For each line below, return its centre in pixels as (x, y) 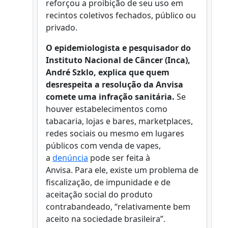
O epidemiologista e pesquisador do (118, 48)
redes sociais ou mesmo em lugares (115, 134)
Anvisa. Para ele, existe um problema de (122, 170)
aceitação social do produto (99, 195)
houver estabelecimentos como (107, 109)
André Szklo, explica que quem (108, 73)
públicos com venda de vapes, (103, 146)
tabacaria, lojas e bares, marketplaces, (119, 121)
